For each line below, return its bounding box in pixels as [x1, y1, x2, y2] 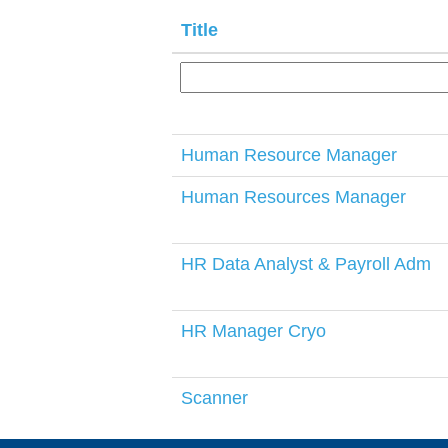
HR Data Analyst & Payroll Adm [181, 254, 431, 274]
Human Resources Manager [181, 187, 406, 207]
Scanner [181, 388, 248, 408]
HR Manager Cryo [181, 321, 326, 341]
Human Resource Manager [181, 145, 397, 165]
